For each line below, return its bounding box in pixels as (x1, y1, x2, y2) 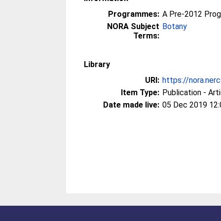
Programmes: (108, 9, 160, 19)
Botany (162, 22, 187, 31)
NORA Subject (107, 22, 160, 31)
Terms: (133, 31, 160, 40)
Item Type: (121, 88, 160, 97)
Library (84, 60, 110, 69)
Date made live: (103, 100, 160, 110)
